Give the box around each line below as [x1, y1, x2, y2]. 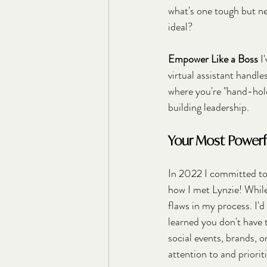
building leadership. [168, 99, 249, 115]
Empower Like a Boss [168, 51, 258, 67]
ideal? [168, 18, 193, 35]
